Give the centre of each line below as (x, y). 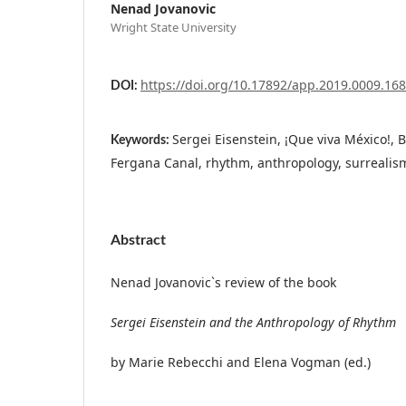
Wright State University (174, 27)
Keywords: (141, 140)
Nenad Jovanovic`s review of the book (223, 282)
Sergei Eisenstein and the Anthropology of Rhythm (253, 322)
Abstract (138, 240)
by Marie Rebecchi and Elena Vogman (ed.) (241, 362)
